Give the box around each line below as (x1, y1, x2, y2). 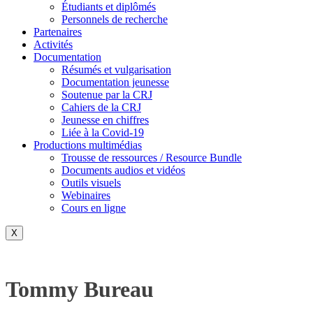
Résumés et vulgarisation (61, 64, 171, 76)
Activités (34, 38, 73, 51)
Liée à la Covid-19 (61, 126, 144, 139)
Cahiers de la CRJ (61, 101, 141, 114)
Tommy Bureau (6, 276, 154, 302)
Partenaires (34, 26, 82, 38)
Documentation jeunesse (61, 76, 169, 89)
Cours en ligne (61, 202, 126, 214)
